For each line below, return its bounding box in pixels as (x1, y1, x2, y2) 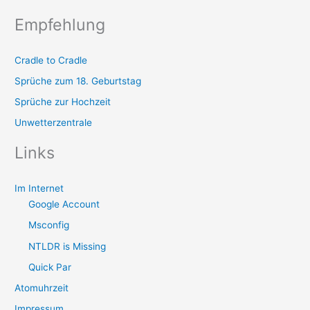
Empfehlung (15, 15, 106, 35)
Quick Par (28, 261, 72, 273)
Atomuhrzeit (15, 282, 69, 294)
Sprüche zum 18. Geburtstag (15, 75, 142, 86)
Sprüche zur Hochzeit (15, 96, 111, 108)
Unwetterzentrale (15, 117, 93, 129)
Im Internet (15, 182, 64, 194)
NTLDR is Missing (28, 240, 107, 252)
